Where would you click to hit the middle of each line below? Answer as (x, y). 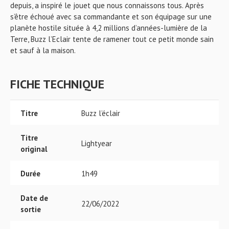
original (34, 149)
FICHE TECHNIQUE (57, 84)
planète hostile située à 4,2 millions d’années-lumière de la (109, 28)
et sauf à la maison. (43, 50)
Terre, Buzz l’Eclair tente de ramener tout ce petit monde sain (112, 39)
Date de (34, 198)
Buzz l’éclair (101, 113)
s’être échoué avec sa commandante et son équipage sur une (111, 17)
